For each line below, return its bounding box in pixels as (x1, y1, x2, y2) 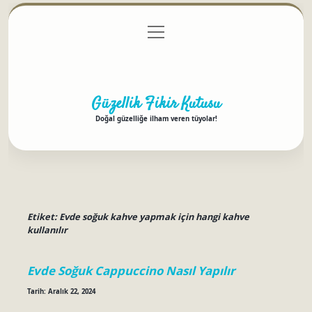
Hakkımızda (132, 54, 180, 67)
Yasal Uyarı (208, 26, 251, 39)
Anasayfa (61, 26, 98, 39)
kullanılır (26, 224, 68, 237)
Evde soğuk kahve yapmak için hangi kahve (58, 210, 249, 224)
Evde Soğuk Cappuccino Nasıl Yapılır (26, 262, 235, 279)
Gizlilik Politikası (120, 26, 185, 39)
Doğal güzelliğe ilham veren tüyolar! (95, 114, 217, 123)
